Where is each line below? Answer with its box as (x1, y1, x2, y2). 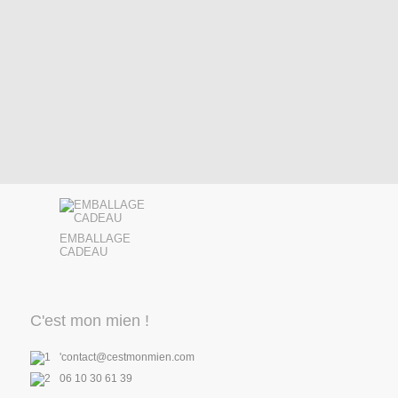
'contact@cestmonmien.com (60, 350, 195, 363)
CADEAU (60, 244, 107, 259)
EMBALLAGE (60, 231, 131, 245)
